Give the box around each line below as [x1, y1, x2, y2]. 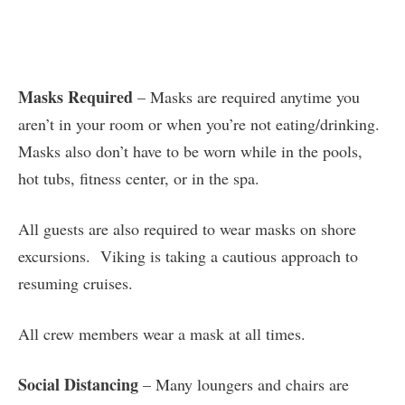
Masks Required [18, 85, 133, 109]
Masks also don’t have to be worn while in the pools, [18, 140, 363, 163]
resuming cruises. [18, 272, 133, 295]
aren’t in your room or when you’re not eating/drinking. [18, 113, 380, 136]
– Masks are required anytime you [133, 86, 360, 108]
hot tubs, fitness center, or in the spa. [18, 167, 259, 190]
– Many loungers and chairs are [138, 373, 349, 396]
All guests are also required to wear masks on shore [18, 218, 356, 240]
